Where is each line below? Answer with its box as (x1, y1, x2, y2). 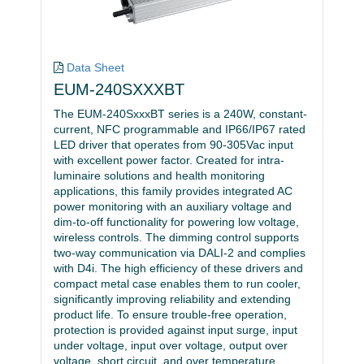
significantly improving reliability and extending (54, 293, 291, 305)
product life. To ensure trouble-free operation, (54, 309, 287, 321)
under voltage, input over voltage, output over (54, 340, 288, 352)
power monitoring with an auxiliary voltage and (54, 201, 292, 213)
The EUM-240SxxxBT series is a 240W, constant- (54, 108, 307, 120)
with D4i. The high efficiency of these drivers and (54, 262, 303, 275)
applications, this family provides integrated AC (54, 185, 292, 197)
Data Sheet (67, 61, 124, 74)
